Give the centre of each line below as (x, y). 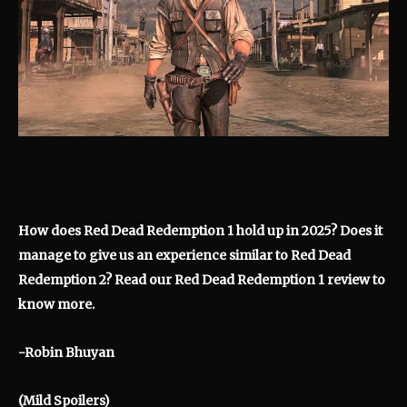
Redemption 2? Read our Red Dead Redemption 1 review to (202, 279)
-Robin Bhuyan (66, 352)
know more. (58, 304)
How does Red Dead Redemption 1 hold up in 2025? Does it (200, 230)
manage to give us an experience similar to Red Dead (184, 255)
